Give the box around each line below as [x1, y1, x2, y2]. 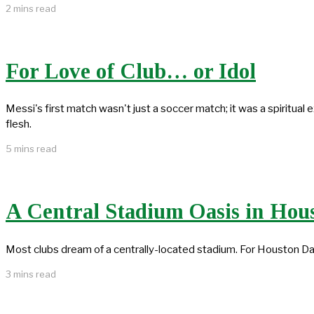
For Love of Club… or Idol [6, 58, 256, 83]
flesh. [6, 118, 32, 131]
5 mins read [6, 143, 57, 155]
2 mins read [6, 2, 56, 14]
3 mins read [6, 268, 56, 280]
